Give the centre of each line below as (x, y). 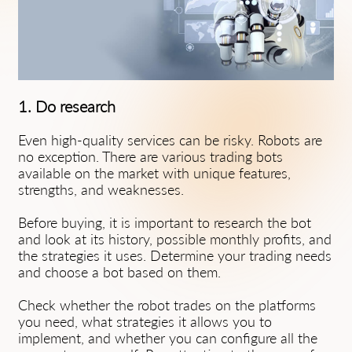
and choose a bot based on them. (119, 272)
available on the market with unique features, (154, 173)
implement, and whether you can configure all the (168, 338)
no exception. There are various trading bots (150, 156)
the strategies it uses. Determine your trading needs (175, 255)
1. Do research (67, 106)
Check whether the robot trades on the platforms (167, 305)
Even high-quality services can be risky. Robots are (170, 140)
